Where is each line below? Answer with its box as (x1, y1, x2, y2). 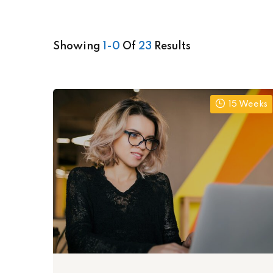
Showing (53, 41, 103, 52)
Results (152, 41, 191, 52)
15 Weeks (229, 100, 268, 108)
